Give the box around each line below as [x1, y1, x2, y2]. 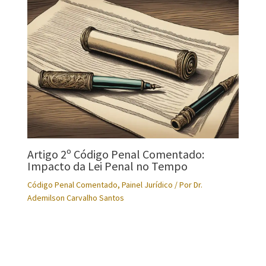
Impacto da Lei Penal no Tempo [27, 158, 188, 173]
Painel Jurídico [121, 179, 173, 190]
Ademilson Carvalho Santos [27, 192, 124, 203]
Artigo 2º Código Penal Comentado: [27, 146, 204, 161]
